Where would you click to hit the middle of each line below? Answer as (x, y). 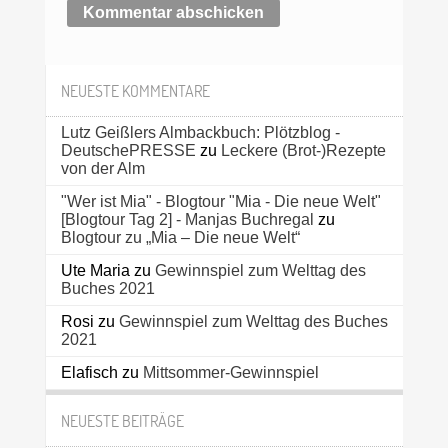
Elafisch (89, 373)
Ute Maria (95, 271)
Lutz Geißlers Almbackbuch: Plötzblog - (200, 133)
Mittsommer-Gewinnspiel (230, 373)
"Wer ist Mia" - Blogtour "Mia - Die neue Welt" (220, 202)
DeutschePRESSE (128, 151)
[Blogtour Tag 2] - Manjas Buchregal (187, 220)
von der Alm (102, 169)
